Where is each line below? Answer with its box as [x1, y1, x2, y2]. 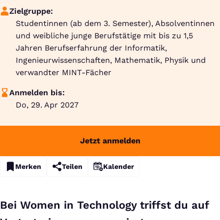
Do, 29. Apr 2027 [16, 100, 79, 110]
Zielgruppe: [9, 6, 54, 16]
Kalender [103, 163, 134, 170]
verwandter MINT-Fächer [16, 68, 111, 77]
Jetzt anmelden [80, 136, 140, 146]
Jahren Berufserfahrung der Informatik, [16, 43, 167, 53]
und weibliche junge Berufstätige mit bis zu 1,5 [16, 31, 193, 40]
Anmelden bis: [9, 88, 65, 97]
